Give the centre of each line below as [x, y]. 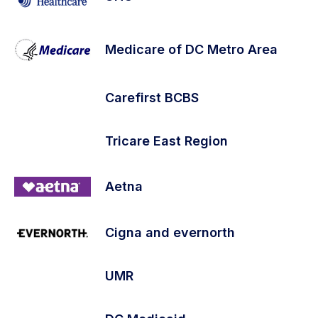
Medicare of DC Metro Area [192, 50]
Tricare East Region [167, 141]
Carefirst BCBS [152, 97]
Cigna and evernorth [170, 233]
